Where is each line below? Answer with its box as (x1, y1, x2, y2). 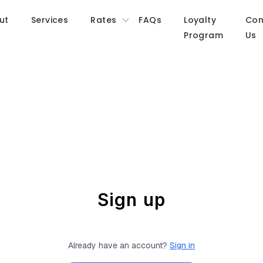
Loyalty (184, 14, 217, 26)
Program (184, 29, 224, 41)
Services (31, 14, 69, 26)
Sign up (97, 189, 166, 211)
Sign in (170, 240, 195, 251)
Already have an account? (68, 240, 170, 251)
